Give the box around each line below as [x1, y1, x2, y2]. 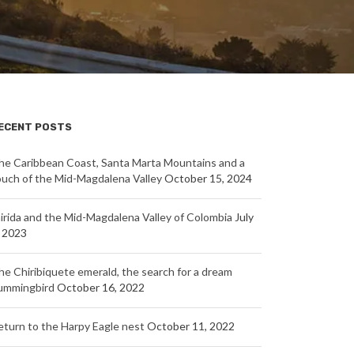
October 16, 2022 [56, 281, 145, 295]
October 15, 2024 [164, 171, 252, 186]
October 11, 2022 [146, 319, 235, 333]
